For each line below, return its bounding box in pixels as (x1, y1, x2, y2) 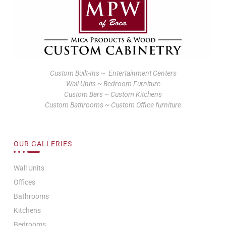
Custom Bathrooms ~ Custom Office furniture (45, 100, 181, 109)
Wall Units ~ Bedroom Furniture (66, 79, 160, 88)
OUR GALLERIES (14, 140, 72, 149)
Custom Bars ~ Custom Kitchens (64, 90, 162, 98)
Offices (14, 178, 35, 187)
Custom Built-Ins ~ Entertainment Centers (49, 69, 177, 77)
